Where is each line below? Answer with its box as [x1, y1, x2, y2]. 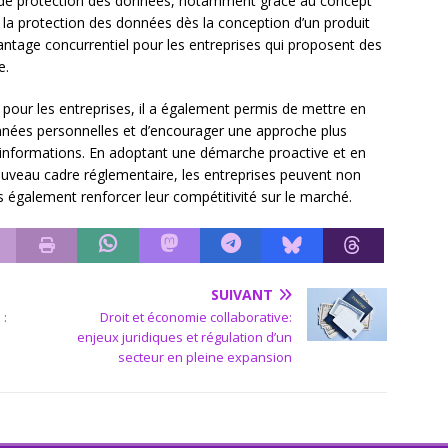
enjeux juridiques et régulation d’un [77, 328, 293, 346]
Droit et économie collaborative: [100, 308, 293, 326]
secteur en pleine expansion [118, 348, 293, 366]
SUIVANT [211, 285, 274, 304]
